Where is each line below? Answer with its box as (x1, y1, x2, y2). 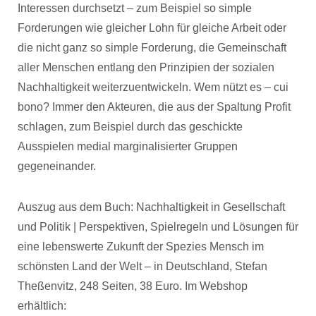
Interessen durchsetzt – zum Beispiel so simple (18, 2, 252, 14)
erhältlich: (18, 300, 66, 312)
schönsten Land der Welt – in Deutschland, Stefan (18, 260, 267, 272)
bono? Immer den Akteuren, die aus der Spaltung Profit (18, 101, 291, 113)
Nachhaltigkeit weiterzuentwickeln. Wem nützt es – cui (18, 81, 288, 93)
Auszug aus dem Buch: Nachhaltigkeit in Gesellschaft (18, 201, 285, 213)
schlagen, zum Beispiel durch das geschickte (18, 121, 243, 133)
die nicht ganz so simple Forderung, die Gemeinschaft (18, 42, 286, 54)
